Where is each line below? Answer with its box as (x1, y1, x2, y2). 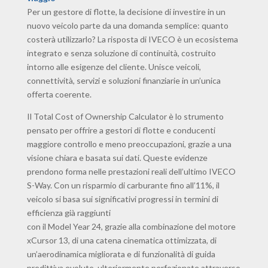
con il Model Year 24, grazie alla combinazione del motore (26, 221, 236, 232)
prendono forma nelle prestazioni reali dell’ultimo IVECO (26, 166, 236, 177)
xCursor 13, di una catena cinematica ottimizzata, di (26, 235, 217, 246)
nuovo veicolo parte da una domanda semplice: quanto (26, 20, 229, 31)
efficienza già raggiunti (26, 208, 111, 218)
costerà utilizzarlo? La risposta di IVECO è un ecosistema (26, 34, 238, 45)
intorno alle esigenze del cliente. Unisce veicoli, (26, 62, 201, 72)
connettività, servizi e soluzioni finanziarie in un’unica (26, 75, 221, 86)
